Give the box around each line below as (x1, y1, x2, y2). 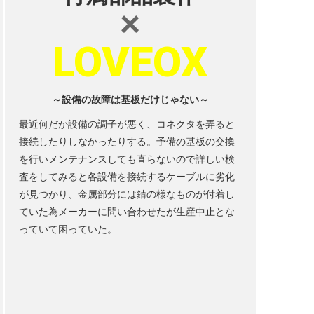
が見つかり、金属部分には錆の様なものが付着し (18, 189, 235, 200)
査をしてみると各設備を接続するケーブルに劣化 (18, 171, 235, 182)
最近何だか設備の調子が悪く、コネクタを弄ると (18, 118, 235, 130)
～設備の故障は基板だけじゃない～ (51, 94, 209, 105)
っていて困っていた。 (18, 224, 117, 235)
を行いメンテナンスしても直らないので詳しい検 (18, 153, 235, 165)
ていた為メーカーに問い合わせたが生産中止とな (18, 206, 235, 217)
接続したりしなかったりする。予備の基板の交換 (18, 136, 235, 147)
